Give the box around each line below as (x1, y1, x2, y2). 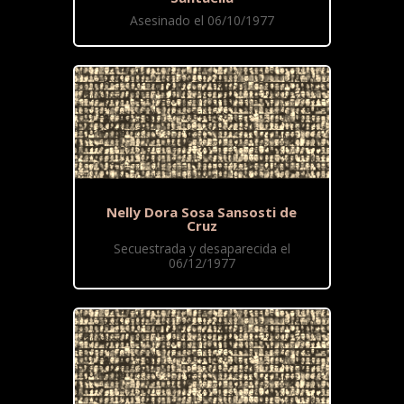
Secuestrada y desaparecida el (113, 239, 290, 257)
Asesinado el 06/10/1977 (129, 11, 274, 29)
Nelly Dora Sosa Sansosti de (106, 202, 298, 221)
